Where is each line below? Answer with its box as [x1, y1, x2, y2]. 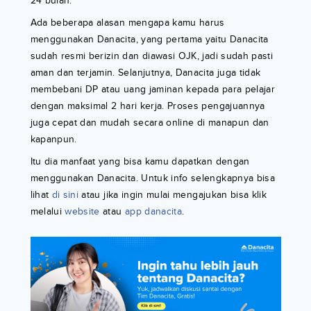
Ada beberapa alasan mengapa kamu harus [30, 17, 225, 29]
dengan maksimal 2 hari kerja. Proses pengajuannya [30, 100, 265, 112]
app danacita [124, 205, 183, 218]
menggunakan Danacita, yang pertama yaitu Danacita [30, 33, 269, 46]
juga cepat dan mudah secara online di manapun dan [30, 117, 269, 129]
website [65, 205, 100, 218]
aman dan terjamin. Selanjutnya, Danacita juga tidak [30, 67, 261, 79]
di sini [51, 189, 79, 201]
